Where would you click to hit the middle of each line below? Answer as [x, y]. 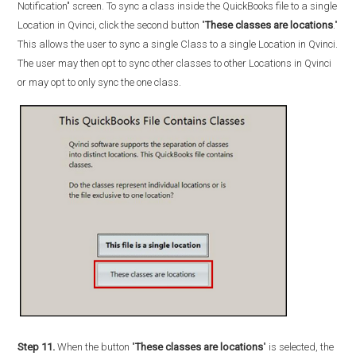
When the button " [95, 346]
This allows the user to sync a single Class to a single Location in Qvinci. [178, 44]
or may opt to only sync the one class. [100, 83]
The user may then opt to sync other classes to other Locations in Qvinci [175, 64]
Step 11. [37, 346]
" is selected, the [299, 346]
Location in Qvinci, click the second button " [112, 25]
